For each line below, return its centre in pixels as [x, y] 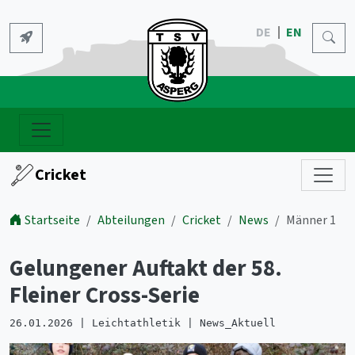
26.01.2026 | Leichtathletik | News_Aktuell [143, 323]
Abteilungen [131, 220]
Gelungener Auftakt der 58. [146, 269]
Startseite [52, 220]
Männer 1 [311, 220]
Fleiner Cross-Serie [105, 296]
